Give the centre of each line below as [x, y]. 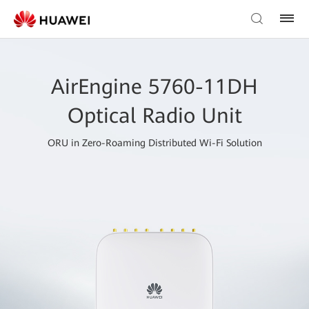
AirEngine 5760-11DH [154, 87]
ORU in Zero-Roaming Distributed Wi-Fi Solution [154, 143]
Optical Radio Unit [154, 116]
